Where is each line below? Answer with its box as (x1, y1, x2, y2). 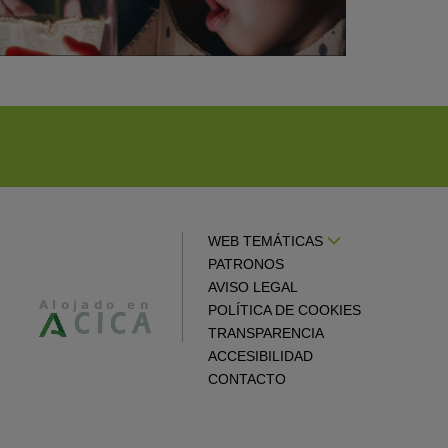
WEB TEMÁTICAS (208, 233, 327, 250)
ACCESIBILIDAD (208, 348, 313, 365)
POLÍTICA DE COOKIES (208, 302, 361, 319)
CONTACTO (208, 371, 286, 388)
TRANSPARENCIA (208, 325, 324, 342)
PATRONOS (208, 256, 284, 273)
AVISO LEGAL (208, 279, 298, 296)
